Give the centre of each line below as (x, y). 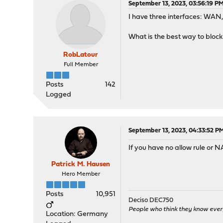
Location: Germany (77, 214)
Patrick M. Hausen (81, 165)
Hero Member (81, 174)
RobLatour (81, 55)
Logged (59, 95)
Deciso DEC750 (151, 200)
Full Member (81, 65)
